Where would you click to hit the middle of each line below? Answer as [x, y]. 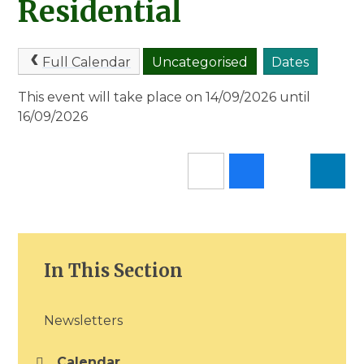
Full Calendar [86, 62]
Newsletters [84, 321]
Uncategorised [199, 62]
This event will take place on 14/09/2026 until [165, 97]
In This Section [114, 271]
